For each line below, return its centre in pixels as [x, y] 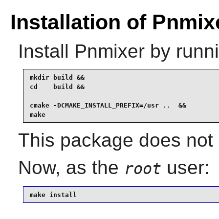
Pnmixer [109, 51]
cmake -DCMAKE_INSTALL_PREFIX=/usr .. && [108, 105]
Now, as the [71, 168]
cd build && [57, 87]
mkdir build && [57, 77]
